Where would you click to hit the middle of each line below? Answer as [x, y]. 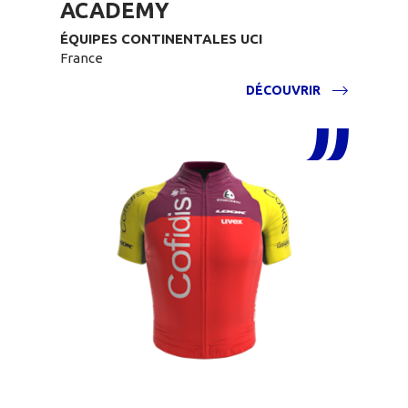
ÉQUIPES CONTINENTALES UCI [161, 39]
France [82, 58]
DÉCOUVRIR [283, 90]
